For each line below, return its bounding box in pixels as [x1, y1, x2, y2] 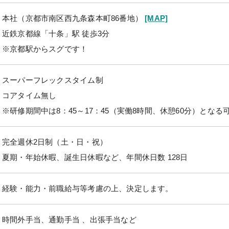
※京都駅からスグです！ [2, 44, 88, 53]
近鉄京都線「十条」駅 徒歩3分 [2, 29, 110, 38]
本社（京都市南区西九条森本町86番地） [2, 13, 145, 22]
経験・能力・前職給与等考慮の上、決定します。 [2, 184, 173, 193]
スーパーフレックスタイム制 [2, 75, 103, 84]
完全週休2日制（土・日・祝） [2, 137, 107, 146]
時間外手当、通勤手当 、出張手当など [2, 215, 136, 224]
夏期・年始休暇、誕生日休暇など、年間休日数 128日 [2, 152, 188, 162]
